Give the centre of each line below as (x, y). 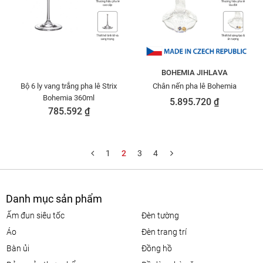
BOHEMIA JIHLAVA (194, 73)
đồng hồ (159, 248)
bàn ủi (21, 248)
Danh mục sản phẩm (54, 199)
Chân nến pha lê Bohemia (194, 86)
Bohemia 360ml (69, 98)
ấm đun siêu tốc (38, 215)
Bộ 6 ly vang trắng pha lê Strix (69, 86)
